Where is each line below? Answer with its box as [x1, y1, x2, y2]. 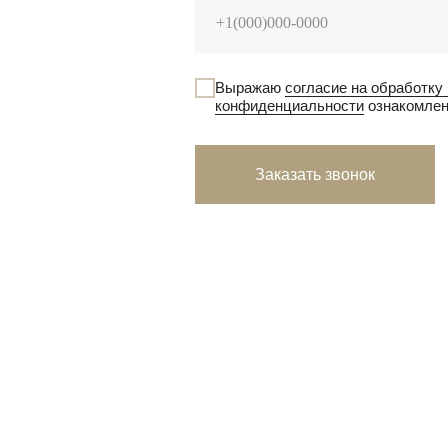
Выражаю [214, 78, 285, 96]
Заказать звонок [254, 165, 375, 183]
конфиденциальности [214, 96, 364, 114]
